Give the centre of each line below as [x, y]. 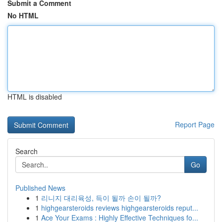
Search [27, 151]
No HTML [23, 15]
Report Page [195, 124]
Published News [40, 188]
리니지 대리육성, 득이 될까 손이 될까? [101, 198]
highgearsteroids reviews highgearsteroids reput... [120, 208]
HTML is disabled [35, 97]
